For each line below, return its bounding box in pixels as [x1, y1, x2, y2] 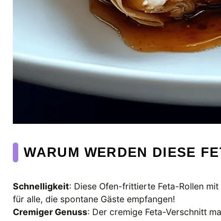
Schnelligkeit [13, 181, 69, 191]
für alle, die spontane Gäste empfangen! [13, 193, 175, 204]
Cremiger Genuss [13, 206, 87, 217]
